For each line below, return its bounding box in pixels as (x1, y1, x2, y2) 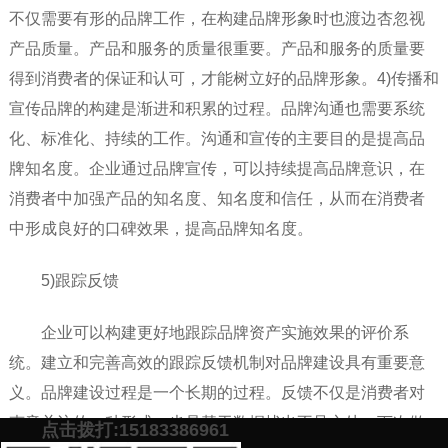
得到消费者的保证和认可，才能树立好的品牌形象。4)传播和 (8, 70, 439, 88)
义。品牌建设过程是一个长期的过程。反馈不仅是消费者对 (8, 384, 425, 402)
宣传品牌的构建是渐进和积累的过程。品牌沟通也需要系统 (8, 100, 425, 118)
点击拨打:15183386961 (41, 420, 229, 441)
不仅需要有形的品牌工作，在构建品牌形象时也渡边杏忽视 (8, 10, 425, 28)
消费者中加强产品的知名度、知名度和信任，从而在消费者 (8, 190, 425, 208)
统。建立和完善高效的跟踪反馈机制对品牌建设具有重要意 (8, 354, 425, 372)
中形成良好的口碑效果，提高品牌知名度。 (8, 220, 313, 238)
